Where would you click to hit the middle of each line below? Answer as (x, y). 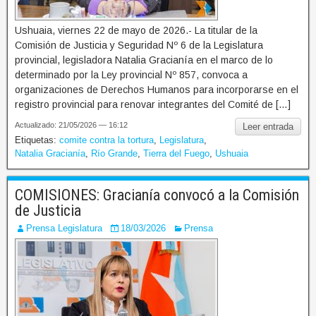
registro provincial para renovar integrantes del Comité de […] (153, 104)
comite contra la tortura (107, 140)
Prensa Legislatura (64, 228)
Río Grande (114, 153)
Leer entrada (268, 126)
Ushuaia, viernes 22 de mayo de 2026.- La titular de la (136, 30)
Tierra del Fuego (176, 153)
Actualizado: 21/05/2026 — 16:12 (71, 124)
